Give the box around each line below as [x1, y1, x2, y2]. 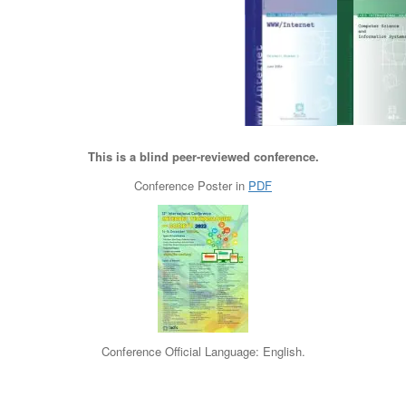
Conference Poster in [134, 176, 248, 194]
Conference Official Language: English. [101, 342, 305, 360]
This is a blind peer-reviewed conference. [87, 147, 319, 165]
